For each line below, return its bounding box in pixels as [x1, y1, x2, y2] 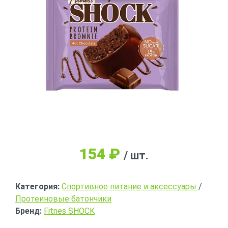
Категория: [15, 182, 60, 191]
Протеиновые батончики [15, 194, 111, 204]
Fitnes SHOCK [44, 206, 95, 216]
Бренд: [15, 206, 42, 216]
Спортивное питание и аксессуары [62, 182, 196, 191]
